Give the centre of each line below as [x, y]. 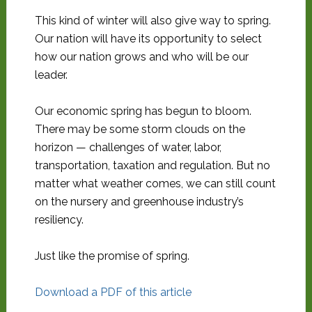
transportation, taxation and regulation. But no [152, 165]
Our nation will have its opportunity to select [148, 39]
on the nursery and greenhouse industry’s [139, 202]
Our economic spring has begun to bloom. [143, 111]
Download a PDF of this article [113, 292]
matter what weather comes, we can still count [155, 184]
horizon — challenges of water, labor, [128, 147]
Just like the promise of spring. [112, 256]
